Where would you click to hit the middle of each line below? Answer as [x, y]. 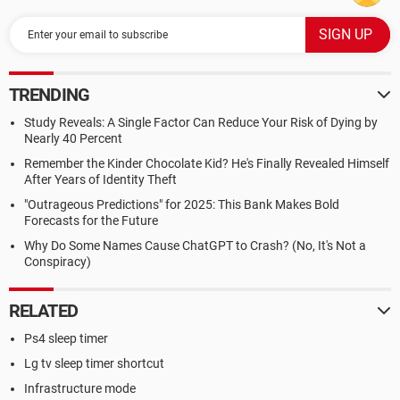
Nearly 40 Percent [73, 138]
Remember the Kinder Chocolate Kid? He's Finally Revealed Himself [207, 163]
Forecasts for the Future [91, 221]
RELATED [43, 311]
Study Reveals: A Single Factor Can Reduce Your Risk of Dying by [201, 122]
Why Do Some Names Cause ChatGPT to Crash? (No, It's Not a [195, 246]
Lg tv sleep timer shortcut [94, 363]
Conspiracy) [58, 262]
